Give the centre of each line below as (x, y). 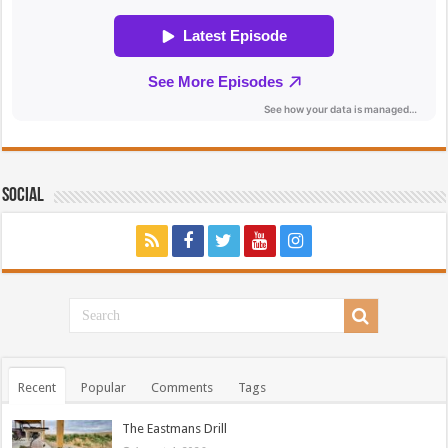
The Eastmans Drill (175, 429)
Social (23, 196)
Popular (104, 388)
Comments (182, 388)
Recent (37, 388)
